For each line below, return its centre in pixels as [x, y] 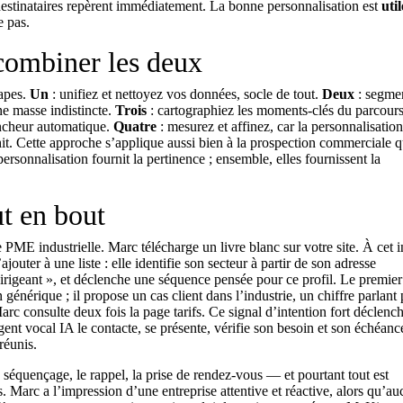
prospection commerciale [321, 143]
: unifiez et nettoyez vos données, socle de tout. [185, 94]
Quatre [135, 126]
